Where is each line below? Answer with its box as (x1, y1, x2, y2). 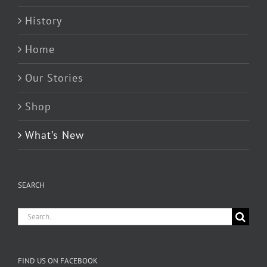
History (25, 13, 62, 27)
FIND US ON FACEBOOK (18, 255, 98, 266)
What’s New (25, 128, 84, 142)
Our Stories (25, 70, 83, 85)
